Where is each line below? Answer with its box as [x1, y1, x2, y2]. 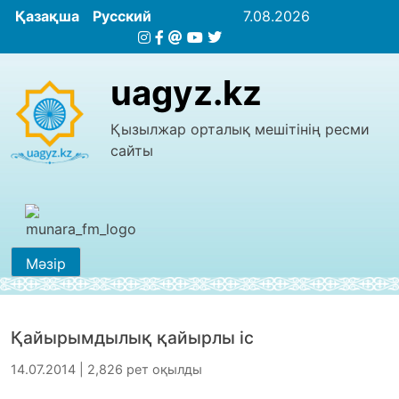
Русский [93, 7, 151, 25]
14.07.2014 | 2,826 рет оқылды [11, 361, 202, 377]
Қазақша [15, 7, 79, 25]
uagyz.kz [110, 72, 262, 113]
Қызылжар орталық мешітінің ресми [110, 120, 370, 138]
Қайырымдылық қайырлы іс [11, 326, 258, 348]
